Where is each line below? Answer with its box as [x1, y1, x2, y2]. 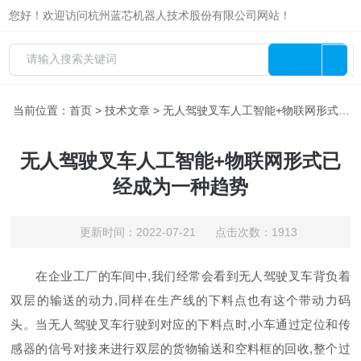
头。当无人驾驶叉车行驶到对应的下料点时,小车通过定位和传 [10, 317, 351, 331]
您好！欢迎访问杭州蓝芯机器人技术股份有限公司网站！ [9, 9, 292, 22]
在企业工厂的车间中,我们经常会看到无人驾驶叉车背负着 [10, 269, 351, 283]
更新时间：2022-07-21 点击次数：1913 [79, 226, 297, 239]
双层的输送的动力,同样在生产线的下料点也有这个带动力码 [10, 293, 351, 307]
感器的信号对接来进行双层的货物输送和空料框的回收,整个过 [10, 342, 351, 355]
